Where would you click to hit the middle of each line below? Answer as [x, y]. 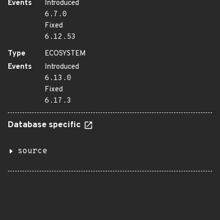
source [32, 151]
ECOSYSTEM [65, 54]
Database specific [45, 125]
